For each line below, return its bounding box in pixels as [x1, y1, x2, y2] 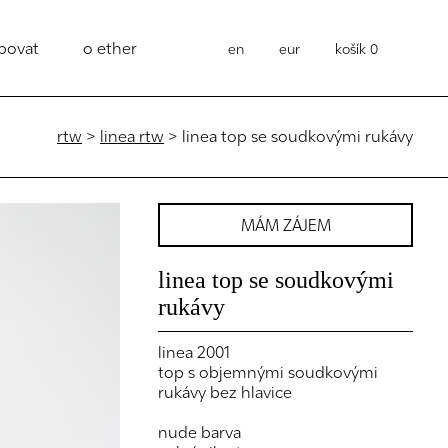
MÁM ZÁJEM [240, 215, 331, 235]
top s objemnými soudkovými [158, 362, 379, 382]
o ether [82, 38, 137, 58]
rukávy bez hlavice [158, 382, 293, 402]
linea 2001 [158, 342, 231, 362]
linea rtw [100, 126, 164, 146]
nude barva [158, 422, 242, 442]
